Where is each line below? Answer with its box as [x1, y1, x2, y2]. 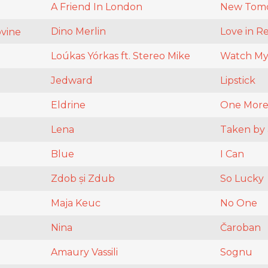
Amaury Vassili [51, 246, 118, 258]
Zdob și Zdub [51, 173, 115, 185]
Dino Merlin [51, 26, 106, 38]
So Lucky [220, 173, 264, 185]
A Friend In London [51, 1, 142, 13]
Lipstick [220, 75, 255, 87]
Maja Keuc [51, 197, 100, 209]
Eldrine [51, 99, 86, 111]
